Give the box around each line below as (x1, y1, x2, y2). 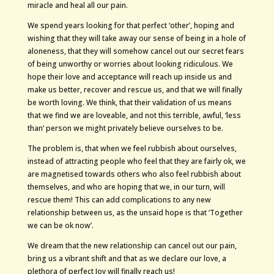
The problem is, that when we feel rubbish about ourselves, (27, 143, 237, 154)
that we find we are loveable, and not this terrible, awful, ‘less (27, 110, 241, 120)
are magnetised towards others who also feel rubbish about (27, 169, 241, 179)
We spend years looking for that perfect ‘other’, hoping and (27, 20, 234, 31)
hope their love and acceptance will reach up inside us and (27, 72, 232, 82)
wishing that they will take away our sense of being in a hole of (27, 33, 246, 43)
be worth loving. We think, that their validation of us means (27, 97, 232, 108)
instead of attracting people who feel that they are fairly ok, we (27, 156, 246, 166)
